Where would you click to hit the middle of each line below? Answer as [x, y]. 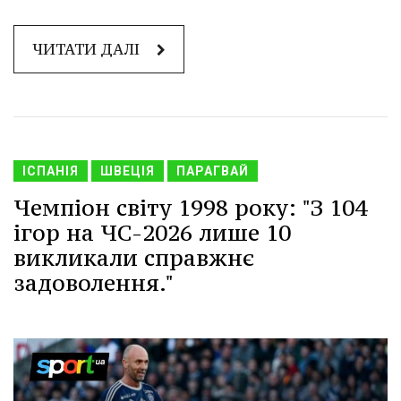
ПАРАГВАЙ [213, 171]
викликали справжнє [134, 257]
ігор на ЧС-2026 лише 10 [152, 232]
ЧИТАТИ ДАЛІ [88, 49]
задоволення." [94, 282]
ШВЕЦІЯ [128, 171]
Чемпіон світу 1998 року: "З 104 [190, 207]
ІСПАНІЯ [51, 171]
